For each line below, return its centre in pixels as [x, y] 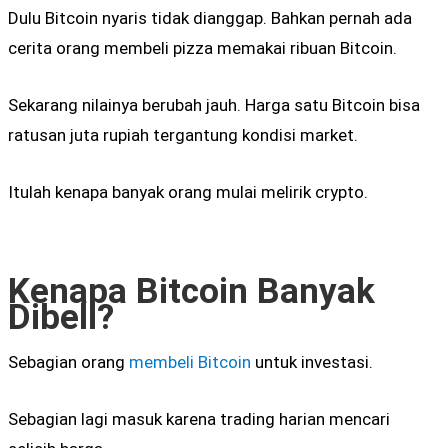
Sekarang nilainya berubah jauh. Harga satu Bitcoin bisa [214, 104]
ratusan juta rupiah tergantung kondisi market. [183, 134]
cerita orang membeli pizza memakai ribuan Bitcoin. [202, 47]
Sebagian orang [68, 362]
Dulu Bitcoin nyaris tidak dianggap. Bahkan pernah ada [210, 17]
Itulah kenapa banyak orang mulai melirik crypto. [188, 192]
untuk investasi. [312, 362]
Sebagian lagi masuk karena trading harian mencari [199, 419]
